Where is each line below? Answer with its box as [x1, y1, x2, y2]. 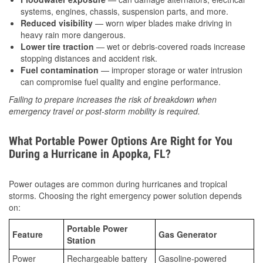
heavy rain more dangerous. [21, 28, 126, 41]
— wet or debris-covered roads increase [94, 40, 245, 52]
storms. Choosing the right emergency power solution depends [9, 189, 242, 201]
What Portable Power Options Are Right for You [9, 133, 232, 148]
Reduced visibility [21, 16, 93, 29]
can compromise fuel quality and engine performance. [21, 75, 221, 87]
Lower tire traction [21, 40, 94, 52]
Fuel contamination [21, 63, 99, 76]
